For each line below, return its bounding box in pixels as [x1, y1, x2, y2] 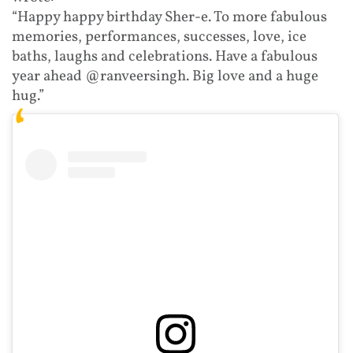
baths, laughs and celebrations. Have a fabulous [12, 46, 318, 67]
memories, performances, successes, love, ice [12, 26, 307, 47]
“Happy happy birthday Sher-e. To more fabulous [12, 6, 327, 28]
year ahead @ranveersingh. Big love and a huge [12, 65, 318, 87]
